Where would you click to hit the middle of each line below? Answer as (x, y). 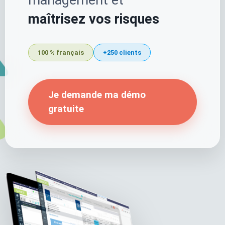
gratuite (66, 109)
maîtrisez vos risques (94, 19)
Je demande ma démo (97, 95)
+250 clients (122, 52)
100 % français (61, 52)
